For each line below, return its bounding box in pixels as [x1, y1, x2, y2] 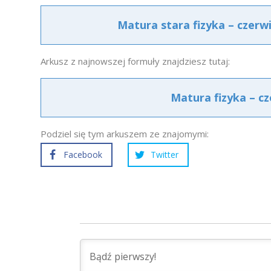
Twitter [151, 149, 178, 160]
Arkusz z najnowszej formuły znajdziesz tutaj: [41, 55, 230, 67]
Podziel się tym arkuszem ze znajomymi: [41, 128, 209, 140]
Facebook [64, 149, 102, 160]
